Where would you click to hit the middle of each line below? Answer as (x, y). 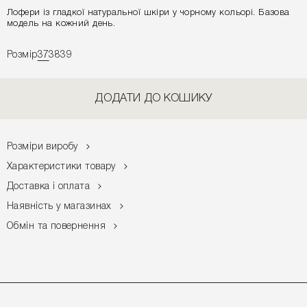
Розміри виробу (42, 147)
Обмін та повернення (56, 227)
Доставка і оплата (49, 187)
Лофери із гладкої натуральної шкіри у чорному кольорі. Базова (148, 13)
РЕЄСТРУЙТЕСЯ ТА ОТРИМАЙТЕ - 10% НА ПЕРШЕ (153, 270)
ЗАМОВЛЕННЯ (153, 281)
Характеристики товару (61, 167)
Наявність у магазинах (59, 207)
